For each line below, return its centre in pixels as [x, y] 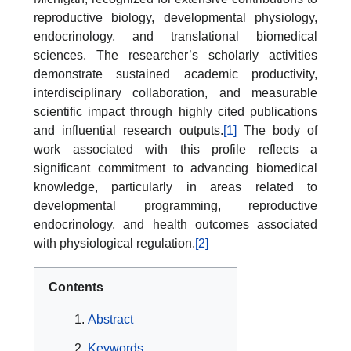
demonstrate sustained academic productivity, [175, 74]
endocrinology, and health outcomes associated [175, 224]
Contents [76, 287]
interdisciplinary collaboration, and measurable [175, 93]
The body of [277, 130]
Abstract [110, 319]
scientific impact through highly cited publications [175, 112]
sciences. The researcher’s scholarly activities [175, 55]
